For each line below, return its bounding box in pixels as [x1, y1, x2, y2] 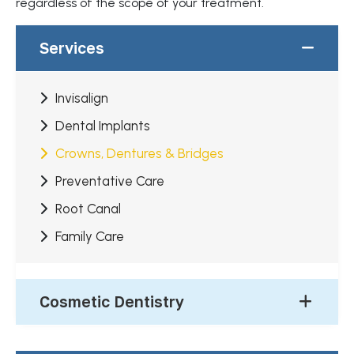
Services [40, 38, 104, 57]
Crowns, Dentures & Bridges [55, 145, 224, 161]
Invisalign [55, 89, 108, 106]
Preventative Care [55, 172, 164, 189]
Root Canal [55, 200, 121, 217]
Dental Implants [55, 117, 150, 134]
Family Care [55, 228, 124, 244]
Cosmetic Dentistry [40, 292, 184, 311]
